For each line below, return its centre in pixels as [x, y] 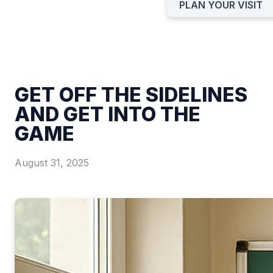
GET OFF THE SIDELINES [131, 95]
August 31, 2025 [52, 163]
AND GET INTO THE [108, 114]
